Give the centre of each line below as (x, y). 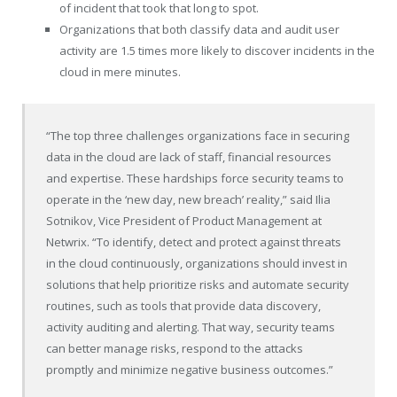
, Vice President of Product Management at (208, 221)
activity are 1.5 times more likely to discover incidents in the (217, 51)
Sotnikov (70, 221)
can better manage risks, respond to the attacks (175, 349)
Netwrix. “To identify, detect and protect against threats (194, 242)
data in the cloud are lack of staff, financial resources (189, 157)
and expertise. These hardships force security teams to (195, 179)
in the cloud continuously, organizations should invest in (197, 264)
